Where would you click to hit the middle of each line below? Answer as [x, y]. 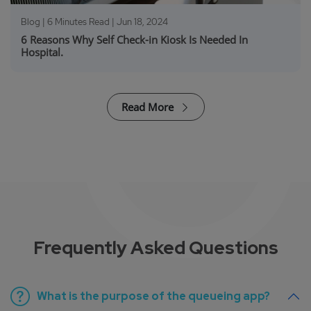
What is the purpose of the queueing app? [153, 296]
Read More [149, 107]
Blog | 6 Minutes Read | [69, 22]
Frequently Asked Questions [155, 248]
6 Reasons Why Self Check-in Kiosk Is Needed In [134, 40]
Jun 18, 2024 [142, 22]
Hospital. [42, 52]
